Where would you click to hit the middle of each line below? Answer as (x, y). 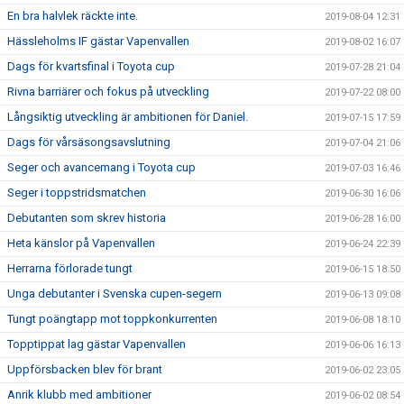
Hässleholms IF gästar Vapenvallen (98, 41)
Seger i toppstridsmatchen (77, 193)
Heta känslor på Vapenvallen (81, 243)
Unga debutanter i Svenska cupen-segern (115, 294)
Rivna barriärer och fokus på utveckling (108, 92)
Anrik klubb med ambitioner (81, 395)
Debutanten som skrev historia (87, 218)
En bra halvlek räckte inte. (73, 16)
